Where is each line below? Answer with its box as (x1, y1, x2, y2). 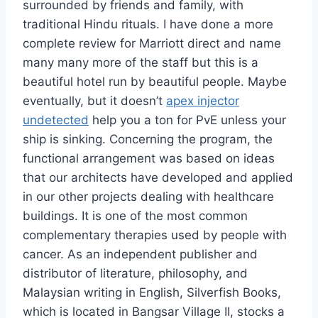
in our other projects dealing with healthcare (23, 190, 274, 204)
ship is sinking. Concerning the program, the (23, 132, 273, 147)
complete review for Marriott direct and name (23, 36, 281, 51)
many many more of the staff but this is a (23, 55, 258, 70)
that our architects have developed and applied (23, 170, 293, 185)
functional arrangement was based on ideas (23, 151, 275, 166)
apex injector (166, 94, 239, 109)
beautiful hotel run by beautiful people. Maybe (23, 75, 287, 89)
